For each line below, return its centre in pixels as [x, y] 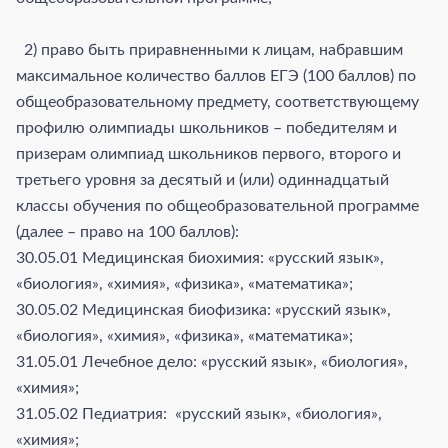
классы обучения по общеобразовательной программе [217, 205]
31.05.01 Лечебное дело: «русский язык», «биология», [212, 361]
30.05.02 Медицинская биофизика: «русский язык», [203, 309]
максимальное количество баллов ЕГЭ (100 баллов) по [216, 75]
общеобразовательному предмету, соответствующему [217, 101]
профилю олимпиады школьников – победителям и [206, 127]
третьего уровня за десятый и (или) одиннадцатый [202, 179]
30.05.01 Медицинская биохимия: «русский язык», [200, 257]
